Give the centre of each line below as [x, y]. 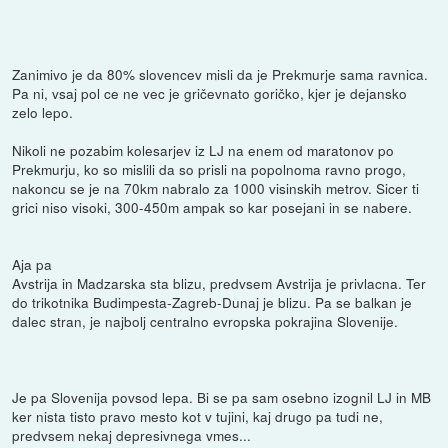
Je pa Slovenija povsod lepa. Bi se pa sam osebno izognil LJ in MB [222, 396]
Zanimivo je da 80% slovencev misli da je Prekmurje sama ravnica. [220, 73]
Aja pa [32, 263]
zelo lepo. [43, 111]
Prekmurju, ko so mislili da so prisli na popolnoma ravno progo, [209, 168]
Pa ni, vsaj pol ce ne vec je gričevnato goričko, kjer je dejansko [210, 92]
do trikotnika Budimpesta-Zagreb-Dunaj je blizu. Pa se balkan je [212, 301]
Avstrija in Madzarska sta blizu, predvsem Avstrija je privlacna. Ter [219, 282]
